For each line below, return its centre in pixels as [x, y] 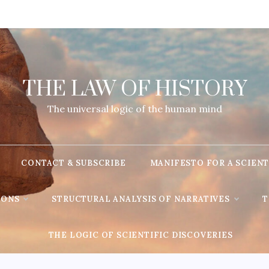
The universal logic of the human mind [134, 109]
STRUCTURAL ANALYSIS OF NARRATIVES [141, 199]
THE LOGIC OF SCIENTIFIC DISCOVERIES [141, 235]
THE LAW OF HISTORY [134, 89]
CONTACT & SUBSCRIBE [74, 163]
